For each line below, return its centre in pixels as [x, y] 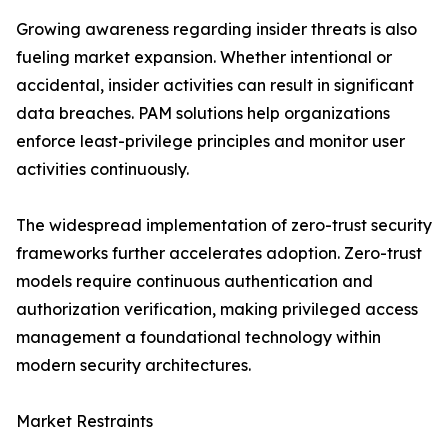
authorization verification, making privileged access [217, 309]
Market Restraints [84, 421]
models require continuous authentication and [194, 281]
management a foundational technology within [198, 337]
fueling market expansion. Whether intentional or [204, 57]
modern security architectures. [133, 365]
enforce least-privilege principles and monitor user [210, 141]
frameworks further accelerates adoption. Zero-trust [219, 253]
